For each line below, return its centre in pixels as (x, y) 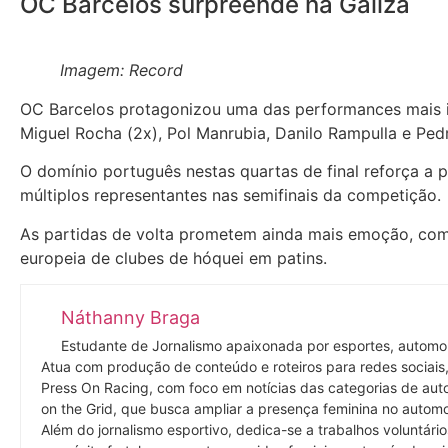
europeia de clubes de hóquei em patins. (173, 257)
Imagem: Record (121, 69)
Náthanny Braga (130, 318)
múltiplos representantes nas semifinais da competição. (230, 195)
